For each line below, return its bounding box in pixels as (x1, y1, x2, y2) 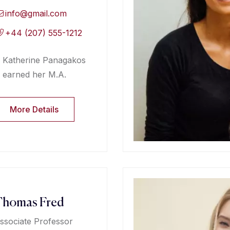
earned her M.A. (2, 69, 66, 80)
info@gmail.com (5, 8, 67, 18)
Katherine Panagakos (2, 54, 86, 65)
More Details (9, 104, 59, 114)
